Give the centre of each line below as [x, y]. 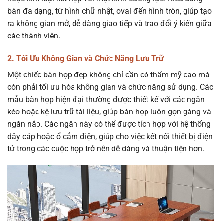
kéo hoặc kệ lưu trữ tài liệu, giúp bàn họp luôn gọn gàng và [109, 112]
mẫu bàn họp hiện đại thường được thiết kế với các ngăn [106, 100]
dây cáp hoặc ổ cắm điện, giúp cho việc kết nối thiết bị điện [110, 137]
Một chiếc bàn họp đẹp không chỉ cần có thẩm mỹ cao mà [109, 75]
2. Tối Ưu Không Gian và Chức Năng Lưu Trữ [86, 59]
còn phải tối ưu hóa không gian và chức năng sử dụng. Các [110, 87]
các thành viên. [34, 36]
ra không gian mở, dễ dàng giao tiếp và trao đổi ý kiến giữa [110, 24]
